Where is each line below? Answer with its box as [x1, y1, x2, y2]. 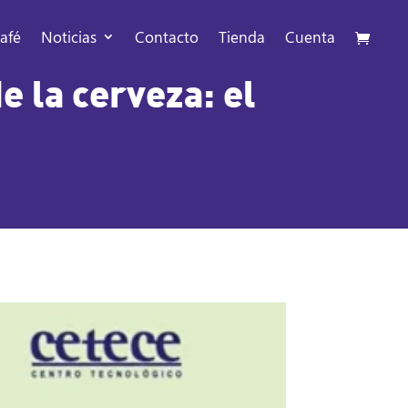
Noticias [41, 26, 97, 46]
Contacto [135, 26, 199, 46]
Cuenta [285, 26, 335, 46]
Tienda [219, 26, 265, 46]
